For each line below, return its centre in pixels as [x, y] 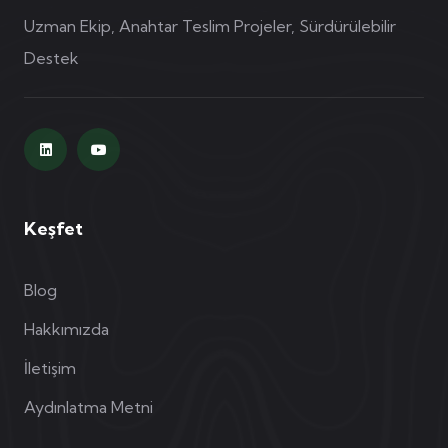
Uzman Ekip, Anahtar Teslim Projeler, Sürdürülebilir [210, 26]
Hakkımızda [66, 329]
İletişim [50, 368]
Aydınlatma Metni [88, 407]
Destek [51, 58]
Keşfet [53, 229]
